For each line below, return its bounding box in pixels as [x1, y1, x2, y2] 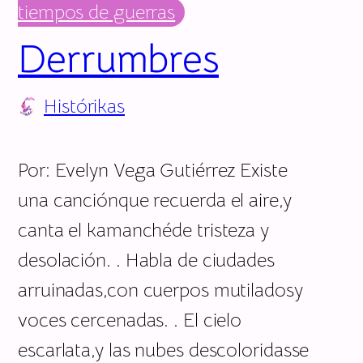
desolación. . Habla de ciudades [18, 247, 275, 272]
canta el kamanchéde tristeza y [18, 217, 269, 242]
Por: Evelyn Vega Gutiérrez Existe [18, 157, 288, 182]
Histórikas [44, 93, 125, 118]
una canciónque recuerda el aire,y [18, 187, 292, 212]
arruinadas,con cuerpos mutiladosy [18, 277, 303, 302]
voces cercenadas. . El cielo [18, 307, 242, 332]
